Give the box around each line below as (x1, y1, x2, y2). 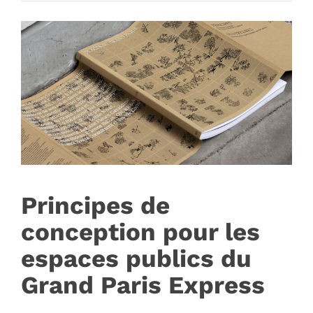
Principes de (21, 190, 170, 220)
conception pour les (21, 217, 260, 247)
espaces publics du (21, 243, 252, 273)
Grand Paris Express (21, 270, 265, 300)
